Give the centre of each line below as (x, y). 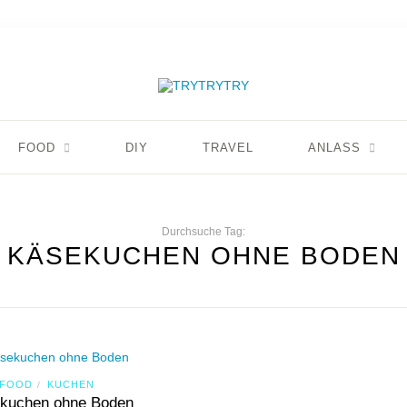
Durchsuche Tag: (203, 232)
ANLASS (334, 148)
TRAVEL (228, 148)
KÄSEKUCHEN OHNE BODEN (203, 256)
